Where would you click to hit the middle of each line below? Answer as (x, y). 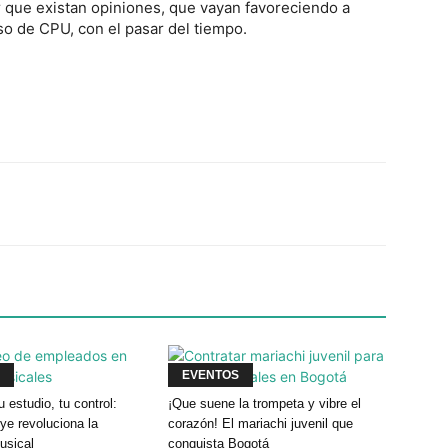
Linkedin (246, 203)
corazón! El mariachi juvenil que (260, 423)
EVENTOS (210, 374)
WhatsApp (130, 203)
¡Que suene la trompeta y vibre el (264, 403)
